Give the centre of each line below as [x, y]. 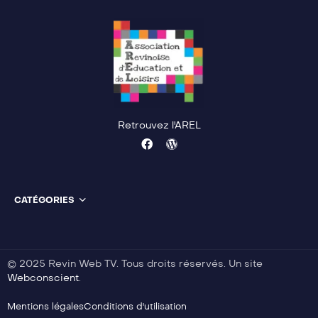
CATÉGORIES [44, 201]
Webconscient [43, 278]
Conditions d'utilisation [135, 307]
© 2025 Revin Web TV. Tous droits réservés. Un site [135, 264]
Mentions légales [45, 307]
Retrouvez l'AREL [159, 126]
